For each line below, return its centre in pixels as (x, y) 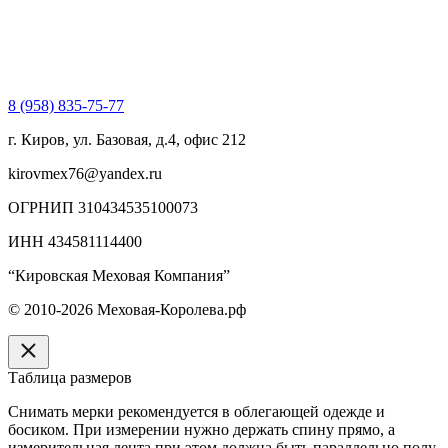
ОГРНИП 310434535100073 (103, 208)
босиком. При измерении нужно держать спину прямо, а (201, 430)
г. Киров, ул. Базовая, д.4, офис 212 (127, 140)
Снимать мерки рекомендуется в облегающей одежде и (196, 412)
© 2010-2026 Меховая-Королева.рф (127, 310)
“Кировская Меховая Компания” (119, 276)
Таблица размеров (70, 378)
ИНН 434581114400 (75, 242)
